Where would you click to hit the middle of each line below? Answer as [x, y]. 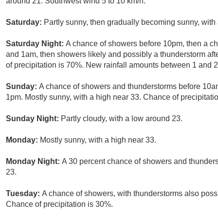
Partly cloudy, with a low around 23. [122, 119]
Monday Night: [34, 162]
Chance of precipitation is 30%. [59, 204]
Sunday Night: [33, 119]
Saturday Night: [36, 44]
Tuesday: [24, 194]
